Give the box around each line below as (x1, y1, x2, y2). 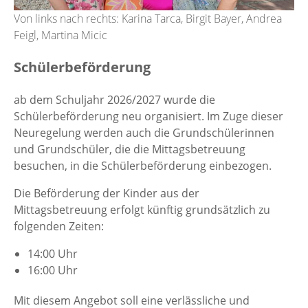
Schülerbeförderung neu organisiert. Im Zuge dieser (14, 108, 283, 124)
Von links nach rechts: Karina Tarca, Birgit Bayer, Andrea (14, 10, 282, 26)
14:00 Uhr (27, 245, 78, 261)
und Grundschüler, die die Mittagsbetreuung (14, 141, 245, 157)
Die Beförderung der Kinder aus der (14, 185, 199, 201)
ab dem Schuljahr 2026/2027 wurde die (14, 91, 215, 107)
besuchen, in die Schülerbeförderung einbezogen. (14, 157, 272, 173)
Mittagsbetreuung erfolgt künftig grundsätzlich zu (14, 201, 270, 217)
